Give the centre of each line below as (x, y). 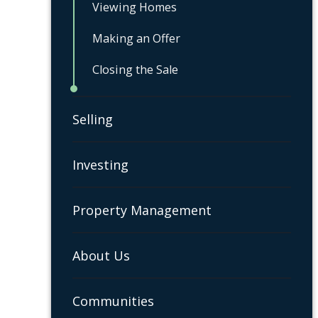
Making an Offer (136, 38)
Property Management (142, 210)
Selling (93, 119)
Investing (100, 164)
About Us (101, 255)
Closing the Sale (135, 69)
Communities (113, 301)
